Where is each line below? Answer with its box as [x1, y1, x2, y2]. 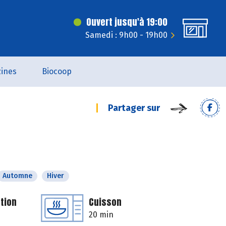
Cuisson [89, 195, 122, 209]
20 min [89, 210, 114, 219]
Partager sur [108, 102, 160, 114]
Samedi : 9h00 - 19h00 [85, 30, 167, 40]
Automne [3, 172, 32, 180]
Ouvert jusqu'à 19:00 [86, 15, 167, 29]
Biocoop [41, 67, 72, 76]
